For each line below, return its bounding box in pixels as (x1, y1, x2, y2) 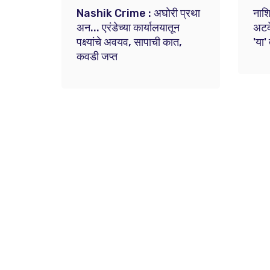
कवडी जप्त (77, 50, 118, 63)
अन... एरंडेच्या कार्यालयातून (77, 21, 180, 34)
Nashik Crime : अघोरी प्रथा (77, 7, 201, 20)
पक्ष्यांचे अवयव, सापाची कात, (77, 36, 183, 49)
